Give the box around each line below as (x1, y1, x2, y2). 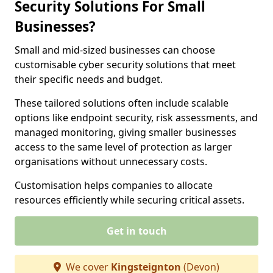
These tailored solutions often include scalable (15, 96, 229, 110)
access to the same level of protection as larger (15, 140, 232, 154)
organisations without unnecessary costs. (15, 155, 210, 168)
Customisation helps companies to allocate (15, 179, 213, 192)
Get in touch (106, 224, 167, 238)
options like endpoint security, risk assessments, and (15, 111, 258, 124)
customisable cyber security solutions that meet (15, 58, 236, 71)
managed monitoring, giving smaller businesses (15, 126, 236, 139)
